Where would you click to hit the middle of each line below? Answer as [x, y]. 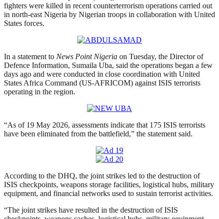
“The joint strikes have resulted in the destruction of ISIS [91, 210]
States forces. [24, 23]
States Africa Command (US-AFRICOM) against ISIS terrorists [102, 83]
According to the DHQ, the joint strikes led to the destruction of [102, 176]
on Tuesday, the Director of [160, 57]
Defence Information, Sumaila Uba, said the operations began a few [108, 66]
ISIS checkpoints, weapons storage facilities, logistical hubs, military [109, 185]
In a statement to [30, 57]
